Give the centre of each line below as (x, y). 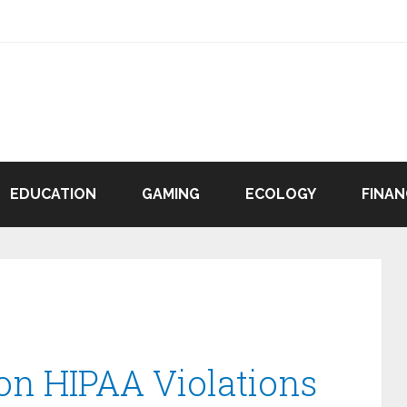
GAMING (171, 194)
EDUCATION (53, 194)
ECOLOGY (281, 194)
